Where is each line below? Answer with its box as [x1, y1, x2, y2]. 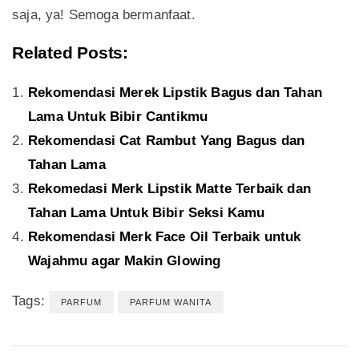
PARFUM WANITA [130, 297, 212, 308]
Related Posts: [12, 43, 129, 63]
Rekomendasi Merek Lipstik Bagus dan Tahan [28, 85, 322, 101]
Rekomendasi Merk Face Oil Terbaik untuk [28, 229, 301, 245]
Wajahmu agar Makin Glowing [28, 253, 221, 269]
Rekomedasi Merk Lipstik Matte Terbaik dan [28, 181, 311, 197]
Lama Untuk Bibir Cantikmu [28, 109, 208, 125]
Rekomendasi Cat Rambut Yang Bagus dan [28, 133, 305, 149]
